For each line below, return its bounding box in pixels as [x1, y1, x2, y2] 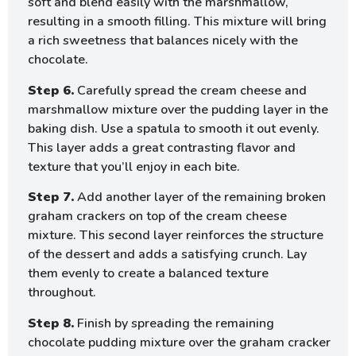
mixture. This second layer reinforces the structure [28, 226, 323, 245]
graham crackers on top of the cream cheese [28, 207, 287, 226]
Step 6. [28, 81, 74, 99]
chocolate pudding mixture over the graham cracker [28, 333, 331, 351]
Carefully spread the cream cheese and [74, 81, 307, 99]
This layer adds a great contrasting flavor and [28, 138, 296, 157]
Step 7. [28, 188, 74, 207]
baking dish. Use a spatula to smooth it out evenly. [28, 119, 319, 137]
